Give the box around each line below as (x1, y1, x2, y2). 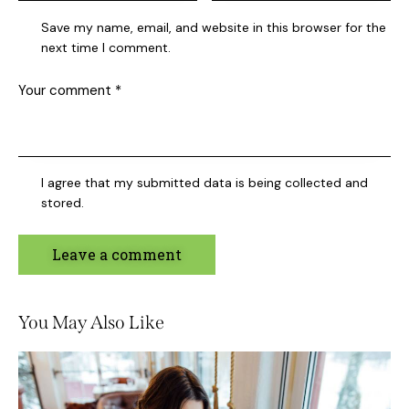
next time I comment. (41, 38, 172, 56)
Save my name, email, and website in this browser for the (41, 18, 387, 36)
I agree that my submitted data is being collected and (41, 174, 369, 192)
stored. (41, 194, 85, 212)
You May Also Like (18, 311, 164, 334)
